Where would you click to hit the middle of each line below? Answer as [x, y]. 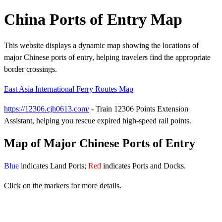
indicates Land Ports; [54, 166]
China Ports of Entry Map [93, 20]
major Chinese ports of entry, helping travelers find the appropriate [107, 57]
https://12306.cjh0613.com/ [47, 109]
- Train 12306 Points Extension [139, 109]
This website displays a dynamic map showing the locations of [101, 45]
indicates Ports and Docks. [143, 166]
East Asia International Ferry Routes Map [69, 89]
